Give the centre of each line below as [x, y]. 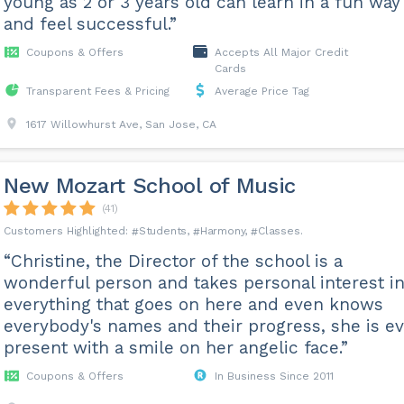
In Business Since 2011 [274, 376]
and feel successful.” [90, 24]
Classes [279, 231]
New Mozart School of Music [150, 186]
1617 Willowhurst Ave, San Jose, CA [121, 124]
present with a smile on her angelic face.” [175, 348]
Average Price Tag [262, 91]
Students [163, 231]
